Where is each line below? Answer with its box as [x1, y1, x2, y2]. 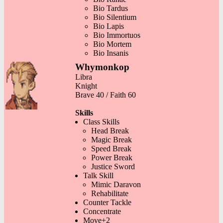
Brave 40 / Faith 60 [75, 90, 136, 99]
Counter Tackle [83, 198, 131, 207]
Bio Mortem [93, 39, 131, 48]
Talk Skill [83, 171, 113, 180]
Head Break [91, 126, 129, 135]
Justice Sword [91, 162, 135, 171]
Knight [75, 81, 97, 90]
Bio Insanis [93, 48, 128, 57]
